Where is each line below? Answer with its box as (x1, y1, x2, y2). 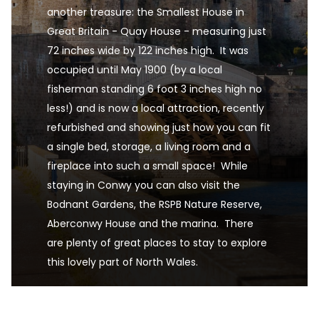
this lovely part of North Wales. (47, 255, 198, 269)
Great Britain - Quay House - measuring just (47, 24, 266, 38)
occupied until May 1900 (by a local (47, 63, 222, 77)
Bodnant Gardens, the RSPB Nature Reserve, (47, 197, 262, 211)
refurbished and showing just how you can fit (47, 120, 271, 135)
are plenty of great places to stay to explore (47, 236, 267, 250)
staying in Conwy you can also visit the (47, 178, 240, 192)
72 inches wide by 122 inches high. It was (47, 43, 249, 58)
